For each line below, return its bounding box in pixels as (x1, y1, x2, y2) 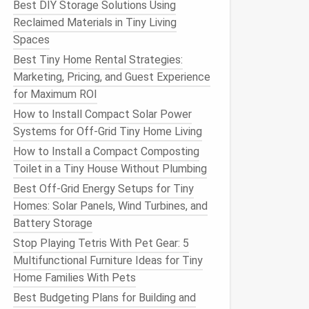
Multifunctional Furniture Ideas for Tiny (13, 254, 203, 267)
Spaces (13, 33, 50, 46)
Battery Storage (13, 217, 92, 230)
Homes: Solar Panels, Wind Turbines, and (13, 199, 208, 212)
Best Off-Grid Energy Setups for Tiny (13, 182, 194, 195)
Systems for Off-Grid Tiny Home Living (13, 125, 202, 138)
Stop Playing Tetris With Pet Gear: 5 (13, 237, 189, 250)
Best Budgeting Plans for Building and (13, 291, 196, 304)
